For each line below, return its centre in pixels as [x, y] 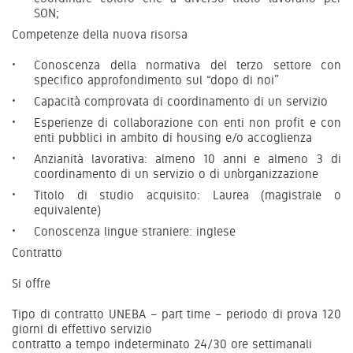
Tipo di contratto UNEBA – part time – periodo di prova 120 [176, 314]
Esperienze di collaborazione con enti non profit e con [188, 122]
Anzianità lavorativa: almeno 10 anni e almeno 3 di [188, 158]
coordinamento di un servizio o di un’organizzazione [176, 173]
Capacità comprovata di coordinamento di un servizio [181, 101]
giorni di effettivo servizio [82, 329]
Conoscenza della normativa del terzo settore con [188, 65]
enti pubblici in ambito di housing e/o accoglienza [173, 137]
